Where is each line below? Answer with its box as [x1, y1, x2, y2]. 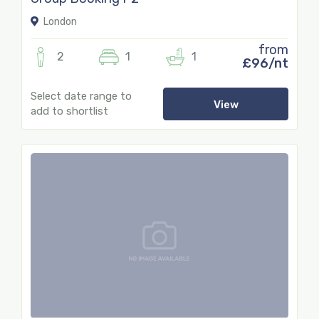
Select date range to [31, 90, 132, 103]
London [41, 16, 77, 28]
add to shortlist [31, 105, 108, 118]
